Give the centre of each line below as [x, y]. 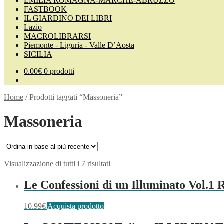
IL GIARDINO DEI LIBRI [68, 18]
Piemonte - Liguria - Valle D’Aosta [79, 45]
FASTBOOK [45, 9]
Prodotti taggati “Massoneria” [76, 97]
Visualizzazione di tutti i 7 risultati [57, 163]
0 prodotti [59, 71]
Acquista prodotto [76, 206]
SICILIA [38, 54]
